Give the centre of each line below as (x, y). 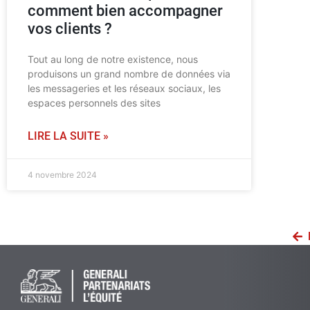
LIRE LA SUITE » (68, 136)
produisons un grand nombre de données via (129, 74)
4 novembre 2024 (62, 175)
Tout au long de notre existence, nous (113, 60)
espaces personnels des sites (94, 103)
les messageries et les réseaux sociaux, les (124, 89)
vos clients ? (70, 29)
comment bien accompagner (125, 11)
